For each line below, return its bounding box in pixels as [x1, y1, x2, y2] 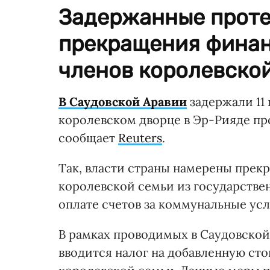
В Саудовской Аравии [58, 93, 187, 109]
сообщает [58, 130, 118, 145]
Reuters [118, 130, 162, 145]
